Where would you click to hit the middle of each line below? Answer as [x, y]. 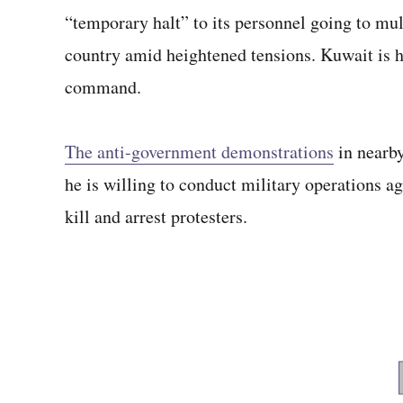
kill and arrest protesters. [156, 216]
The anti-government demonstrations [199, 152]
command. [103, 87]
